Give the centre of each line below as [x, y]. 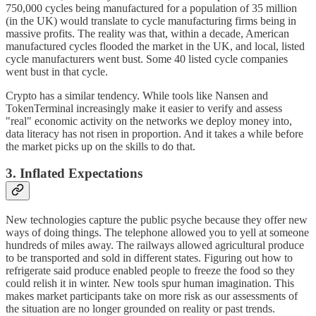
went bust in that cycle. [57, 71]
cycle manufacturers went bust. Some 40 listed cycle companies [147, 59]
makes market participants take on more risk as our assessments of [152, 296]
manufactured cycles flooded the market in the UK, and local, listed [155, 46]
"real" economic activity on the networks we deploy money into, [149, 121]
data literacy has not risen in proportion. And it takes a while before [154, 133]
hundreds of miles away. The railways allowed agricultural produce [155, 245]
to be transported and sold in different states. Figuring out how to [149, 258]
